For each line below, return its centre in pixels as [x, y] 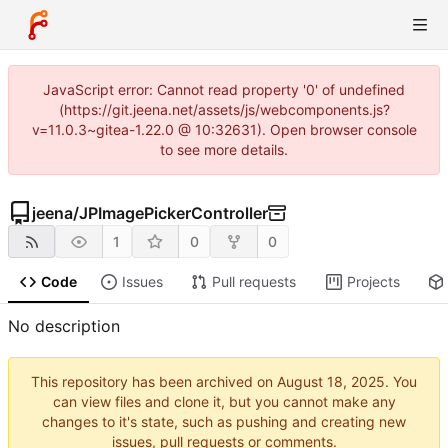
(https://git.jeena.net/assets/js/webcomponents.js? [224, 109]
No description [64, 326]
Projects [373, 282]
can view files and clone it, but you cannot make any [224, 402]
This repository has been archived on [154, 382]
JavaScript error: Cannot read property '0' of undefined [224, 89]
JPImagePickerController [173, 213]
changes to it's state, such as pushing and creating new [224, 422]
